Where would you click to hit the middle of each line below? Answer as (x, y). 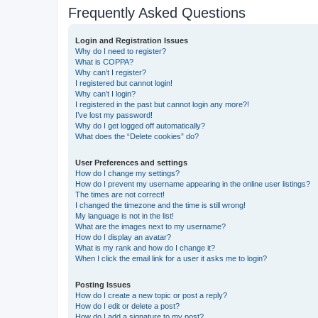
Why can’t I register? (111, 72)
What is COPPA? (104, 61)
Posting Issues (103, 284)
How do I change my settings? (127, 173)
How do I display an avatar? (123, 237)
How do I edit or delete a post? (127, 306)
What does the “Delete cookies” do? (137, 136)
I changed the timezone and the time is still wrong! (160, 205)
